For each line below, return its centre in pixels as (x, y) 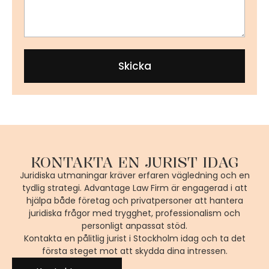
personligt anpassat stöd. (134, 225)
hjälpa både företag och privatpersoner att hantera (134, 200)
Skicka (134, 66)
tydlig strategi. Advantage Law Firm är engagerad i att (134, 188)
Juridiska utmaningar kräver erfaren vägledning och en (134, 175)
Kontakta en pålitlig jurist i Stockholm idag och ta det (134, 238)
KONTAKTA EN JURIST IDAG (134, 162)
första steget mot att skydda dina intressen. (134, 251)
